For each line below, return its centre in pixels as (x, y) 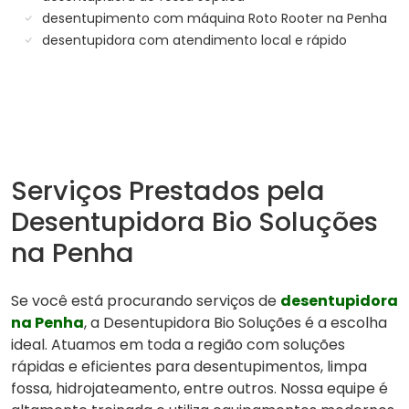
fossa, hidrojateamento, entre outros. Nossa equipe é (199, 389)
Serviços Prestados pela (168, 191)
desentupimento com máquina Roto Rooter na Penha (213, 19)
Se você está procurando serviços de (146, 301)
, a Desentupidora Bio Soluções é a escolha (236, 323)
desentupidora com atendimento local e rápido (193, 41)
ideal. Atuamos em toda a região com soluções (178, 345)
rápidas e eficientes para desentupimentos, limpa (189, 367)
